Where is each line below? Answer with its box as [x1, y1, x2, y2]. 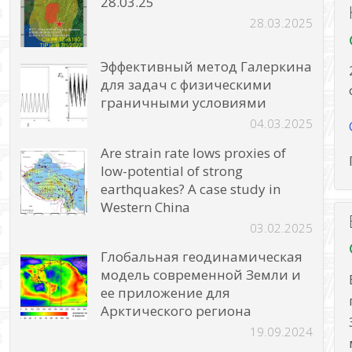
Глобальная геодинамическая [101, 247, 303, 266]
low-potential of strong [101, 161, 244, 180]
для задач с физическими [101, 75, 273, 94]
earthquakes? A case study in [101, 179, 281, 198]
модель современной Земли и [101, 265, 302, 284]
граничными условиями [101, 93, 267, 112]
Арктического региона [101, 301, 252, 320]
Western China [101, 197, 191, 216]
